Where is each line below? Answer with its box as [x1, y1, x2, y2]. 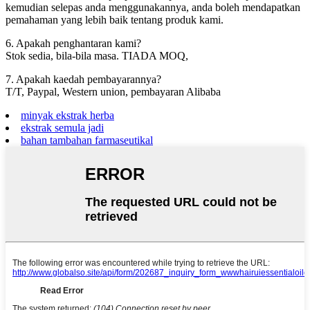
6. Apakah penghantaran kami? [6, 37, 141, 50]
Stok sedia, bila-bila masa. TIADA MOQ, [6, 50, 188, 62]
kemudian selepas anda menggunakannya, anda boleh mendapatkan [6, 1, 300, 14]
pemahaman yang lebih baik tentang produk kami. [6, 14, 224, 26]
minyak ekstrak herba [21, 109, 114, 122]
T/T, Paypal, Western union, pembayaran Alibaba [6, 86, 221, 98]
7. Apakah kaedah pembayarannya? [6, 73, 161, 86]
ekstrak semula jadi [21, 122, 104, 134]
